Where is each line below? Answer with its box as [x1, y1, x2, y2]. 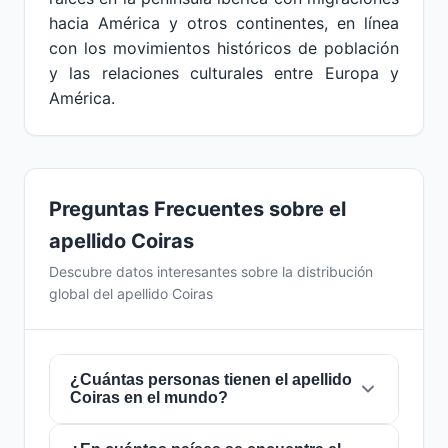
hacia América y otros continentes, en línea [49, 13, 399, 33]
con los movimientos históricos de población [49, 38, 399, 58]
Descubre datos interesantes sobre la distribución [49, 263, 373, 280]
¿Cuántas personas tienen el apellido [70, 371, 352, 388]
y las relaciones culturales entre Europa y [49, 63, 399, 83]
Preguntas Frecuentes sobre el [49, 197, 346, 221]
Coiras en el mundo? [70, 389, 228, 406]
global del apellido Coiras [49, 285, 213, 302]
